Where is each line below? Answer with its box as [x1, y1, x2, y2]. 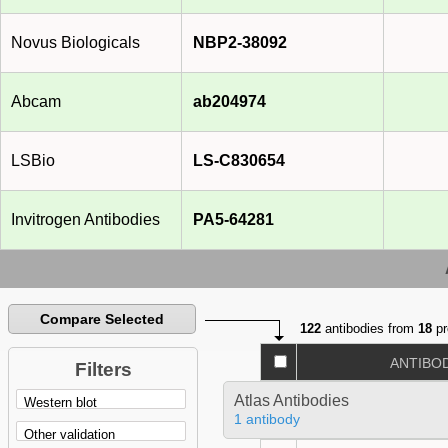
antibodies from [321, 321, 419, 337]
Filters [74, 359, 132, 381]
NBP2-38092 [193, 34, 287, 52]
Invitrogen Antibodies [11, 211, 160, 229]
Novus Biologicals [11, 34, 140, 52]
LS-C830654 [193, 152, 285, 170]
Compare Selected [40, 311, 165, 328]
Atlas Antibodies [233, 392, 349, 410]
